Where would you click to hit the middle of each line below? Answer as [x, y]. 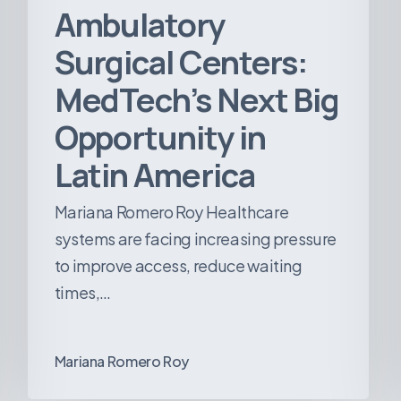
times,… [83, 293]
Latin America [154, 175]
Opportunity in [160, 138]
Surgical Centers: [181, 63]
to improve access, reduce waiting [178, 266]
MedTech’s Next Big [197, 100]
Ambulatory [139, 25]
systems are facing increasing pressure [195, 239]
